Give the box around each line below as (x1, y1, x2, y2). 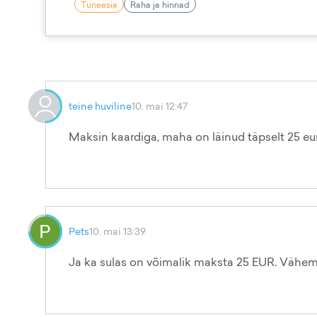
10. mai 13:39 (89, 224, 146, 238)
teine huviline (69, 99, 132, 113)
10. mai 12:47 (132, 99, 188, 113)
